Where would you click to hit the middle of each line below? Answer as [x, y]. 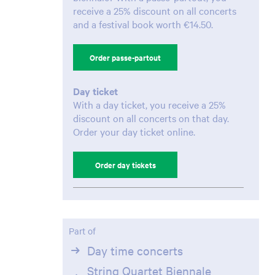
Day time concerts [135, 250]
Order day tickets [125, 165]
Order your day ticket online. [134, 132]
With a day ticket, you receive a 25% [149, 105]
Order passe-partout [125, 58]
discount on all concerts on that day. [151, 118]
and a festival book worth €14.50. [143, 24]
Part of [82, 231]
